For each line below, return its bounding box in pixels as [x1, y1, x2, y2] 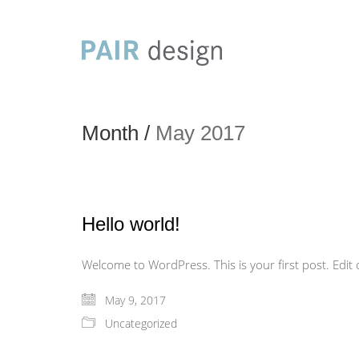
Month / [82, 121, 155, 145]
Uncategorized [105, 316, 177, 331]
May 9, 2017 [102, 292, 166, 308]
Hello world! [82, 213, 180, 235]
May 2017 [155, 121, 245, 145]
